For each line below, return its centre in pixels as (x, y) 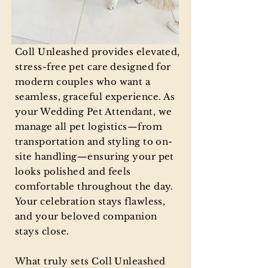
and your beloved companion (86, 217)
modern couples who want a (83, 82)
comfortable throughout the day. (94, 187)
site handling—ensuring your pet (95, 157)
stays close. (42, 232)
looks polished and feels (73, 172)
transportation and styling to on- (94, 142)
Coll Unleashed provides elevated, (98, 52)
